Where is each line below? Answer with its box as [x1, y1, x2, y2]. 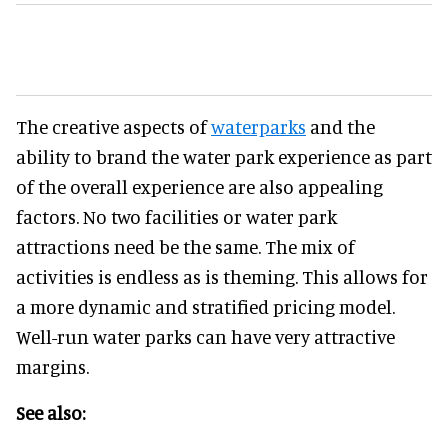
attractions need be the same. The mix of [16, 235, 355, 258]
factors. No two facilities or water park [16, 205, 337, 228]
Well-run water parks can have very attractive [16, 325, 395, 348]
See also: [16, 401, 85, 424]
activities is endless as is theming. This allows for [16, 265, 428, 288]
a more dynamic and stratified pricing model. [16, 295, 395, 318]
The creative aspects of [16, 115, 211, 138]
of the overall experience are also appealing [16, 175, 383, 198]
